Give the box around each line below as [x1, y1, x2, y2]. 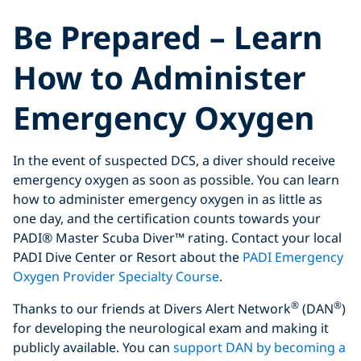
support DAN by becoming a [173, 338, 346, 357]
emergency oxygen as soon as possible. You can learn [13, 171, 339, 189]
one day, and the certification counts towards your [13, 210, 321, 228]
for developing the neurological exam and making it [13, 319, 329, 338]
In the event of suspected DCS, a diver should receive [13, 151, 335, 170]
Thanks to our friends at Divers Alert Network [13, 300, 291, 318]
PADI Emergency [243, 248, 343, 267]
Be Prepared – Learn [13, 15, 322, 59]
